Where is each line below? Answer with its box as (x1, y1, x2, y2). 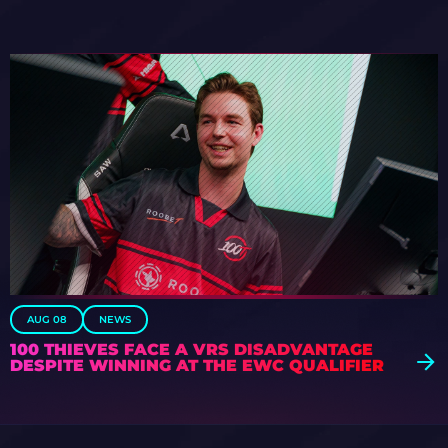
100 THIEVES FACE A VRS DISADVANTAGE (10, 339, 373, 359)
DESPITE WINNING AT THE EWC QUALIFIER (10, 355, 384, 375)
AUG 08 (27, 312, 67, 326)
